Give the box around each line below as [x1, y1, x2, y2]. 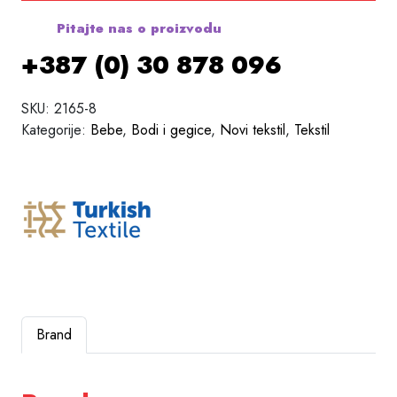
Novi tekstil [220, 119, 285, 140]
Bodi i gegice [131, 119, 211, 140]
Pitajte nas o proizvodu [52, 18, 222, 38]
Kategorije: [21, 119, 90, 140]
